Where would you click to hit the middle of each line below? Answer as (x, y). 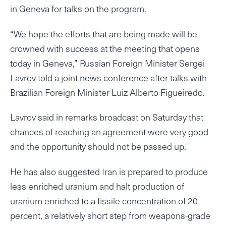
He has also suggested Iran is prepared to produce (109, 171)
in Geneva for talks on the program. (78, 8)
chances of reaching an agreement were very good (109, 132)
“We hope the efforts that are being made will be (104, 33)
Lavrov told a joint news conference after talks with (108, 77)
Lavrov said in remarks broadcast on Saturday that (107, 117)
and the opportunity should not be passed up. (98, 146)
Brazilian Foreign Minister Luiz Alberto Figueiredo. (107, 92)
